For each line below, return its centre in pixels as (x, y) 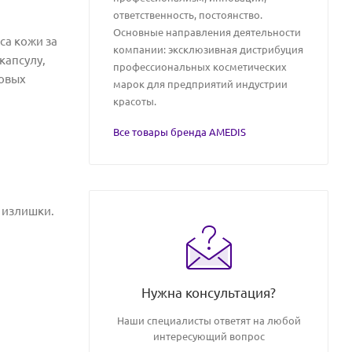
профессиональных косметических (200, 66)
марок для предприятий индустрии (200, 84)
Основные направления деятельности (207, 32)
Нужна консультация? (209, 292)
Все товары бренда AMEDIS (180, 132)
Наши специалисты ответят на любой (209, 320)
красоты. (135, 101)
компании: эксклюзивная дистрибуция (208, 49)
